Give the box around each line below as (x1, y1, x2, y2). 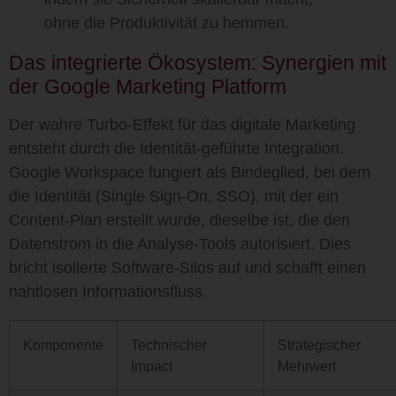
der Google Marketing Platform (9, 75, 286, 98)
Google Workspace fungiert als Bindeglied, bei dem (9, 164, 370, 181)
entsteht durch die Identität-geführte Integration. (9, 140, 344, 157)
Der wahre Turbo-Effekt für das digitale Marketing (9, 116, 355, 133)
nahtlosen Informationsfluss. (9, 283, 207, 301)
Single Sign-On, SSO (101, 187, 250, 205)
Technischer (131, 337, 207, 353)
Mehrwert (278, 358, 336, 374)
